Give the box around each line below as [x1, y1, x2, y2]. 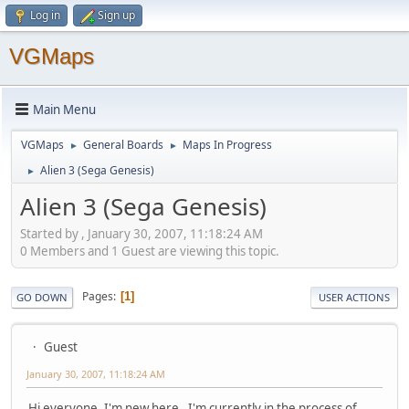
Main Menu [33, 100, 96, 118]
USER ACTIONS [319, 289, 390, 304]
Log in [30, 7, 60, 23]
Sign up [98, 7, 135, 23]
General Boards [83, 137, 163, 152]
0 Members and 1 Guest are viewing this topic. [20, 242, 279, 259]
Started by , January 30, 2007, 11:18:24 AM [20, 225, 263, 242]
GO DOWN [16, 289, 68, 304]
